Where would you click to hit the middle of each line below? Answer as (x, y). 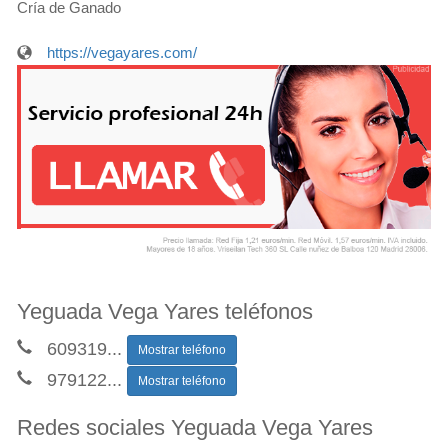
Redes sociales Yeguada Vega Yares (195, 428)
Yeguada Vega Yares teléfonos (165, 311)
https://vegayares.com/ (122, 52)
